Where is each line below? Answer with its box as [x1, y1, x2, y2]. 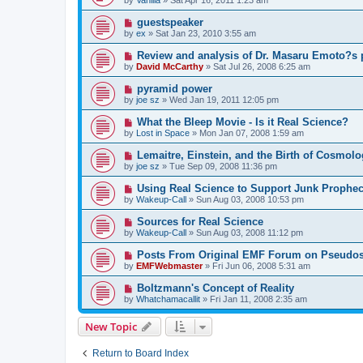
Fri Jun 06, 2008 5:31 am [212, 260, 310, 271]
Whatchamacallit [136, 293, 200, 304]
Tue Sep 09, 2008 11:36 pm [169, 160, 277, 171]
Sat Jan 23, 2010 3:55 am [156, 28, 256, 38]
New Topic [85, 318, 137, 334]
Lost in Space [136, 127, 190, 138]
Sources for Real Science [136, 215, 263, 228]
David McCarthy [136, 61, 203, 71]
